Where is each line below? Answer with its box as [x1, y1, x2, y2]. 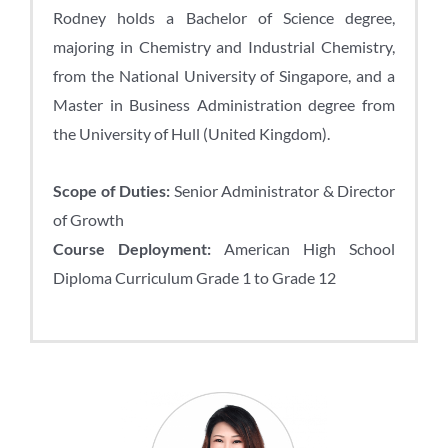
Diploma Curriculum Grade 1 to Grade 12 [53, 268, 336, 288]
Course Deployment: [53, 239, 211, 259]
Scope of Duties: [53, 181, 170, 201]
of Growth [53, 210, 124, 230]
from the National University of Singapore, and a [53, 66, 395, 86]
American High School [211, 239, 395, 259]
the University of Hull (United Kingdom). [53, 124, 330, 144]
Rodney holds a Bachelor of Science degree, [53, 8, 395, 28]
